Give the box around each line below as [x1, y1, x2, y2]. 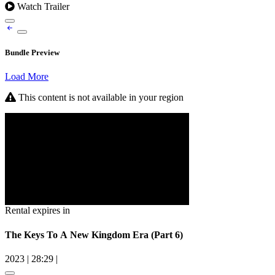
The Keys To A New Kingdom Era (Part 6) [5, 229, 183, 240]
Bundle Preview [5, 48, 60, 58]
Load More [5, 71, 48, 82]
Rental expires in [5, 205, 70, 216]
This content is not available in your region [16, 92, 184, 103]
